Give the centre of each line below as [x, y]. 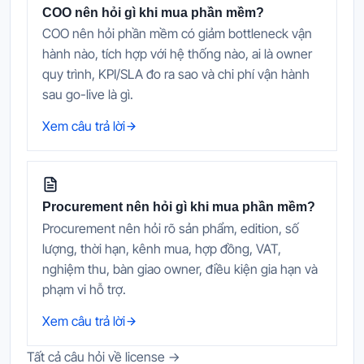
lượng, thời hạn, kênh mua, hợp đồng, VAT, [162, 249]
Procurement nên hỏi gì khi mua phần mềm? [179, 207]
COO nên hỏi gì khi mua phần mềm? [153, 12]
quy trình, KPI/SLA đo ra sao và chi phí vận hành [176, 74]
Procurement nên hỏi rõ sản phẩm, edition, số [171, 229]
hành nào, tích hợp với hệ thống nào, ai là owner [177, 54]
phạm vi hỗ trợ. [84, 290]
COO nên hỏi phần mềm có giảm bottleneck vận [177, 34]
